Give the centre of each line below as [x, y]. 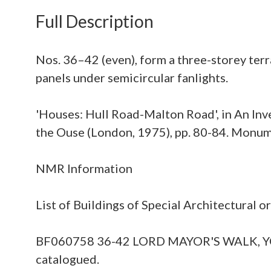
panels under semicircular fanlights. [132, 77]
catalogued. [67, 259]
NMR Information [84, 168]
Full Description [95, 21]
